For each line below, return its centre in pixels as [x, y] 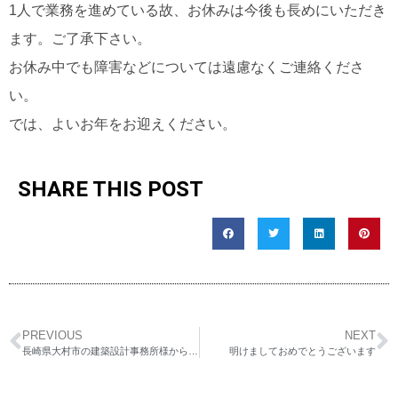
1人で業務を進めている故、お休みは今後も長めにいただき [198, 11]
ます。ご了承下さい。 [80, 39]
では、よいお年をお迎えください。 [123, 124]
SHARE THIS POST [111, 189]
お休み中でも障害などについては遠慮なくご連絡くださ [187, 68]
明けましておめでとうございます [302, 350]
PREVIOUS [52, 335]
